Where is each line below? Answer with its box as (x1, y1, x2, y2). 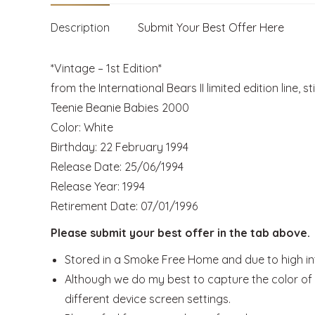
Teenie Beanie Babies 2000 (51, 100, 189, 115)
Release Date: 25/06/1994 (51, 159, 184, 174)
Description (51, 20, 110, 34)
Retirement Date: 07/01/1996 (51, 198, 198, 213)
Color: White (51, 120, 113, 134)
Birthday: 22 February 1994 (51, 139, 188, 154)
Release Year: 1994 (51, 179, 145, 193)
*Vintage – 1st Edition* (51, 60, 162, 75)
